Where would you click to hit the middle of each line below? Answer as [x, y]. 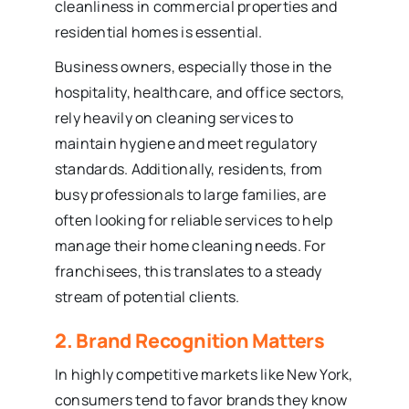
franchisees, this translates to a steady [188, 271]
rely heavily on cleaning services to [174, 117]
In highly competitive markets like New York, [204, 374]
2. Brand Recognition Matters [190, 340]
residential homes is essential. [158, 31]
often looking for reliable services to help [194, 220]
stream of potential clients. [147, 296]
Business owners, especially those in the [193, 66]
